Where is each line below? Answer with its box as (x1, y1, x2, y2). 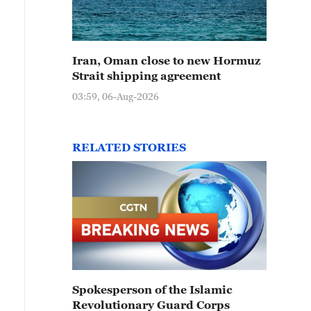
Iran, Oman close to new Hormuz (72, 54, 260, 67)
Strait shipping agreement (72, 69, 221, 82)
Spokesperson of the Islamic (72, 283, 233, 296)
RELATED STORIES (72, 141, 186, 153)
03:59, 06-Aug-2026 (72, 90, 159, 102)
